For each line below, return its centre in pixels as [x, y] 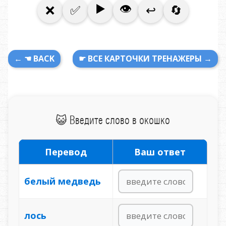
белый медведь [62, 181]
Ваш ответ [160, 152]
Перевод [66, 152]
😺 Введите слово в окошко [113, 120]
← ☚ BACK [34, 58]
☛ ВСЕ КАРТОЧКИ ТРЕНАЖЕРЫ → [145, 58]
